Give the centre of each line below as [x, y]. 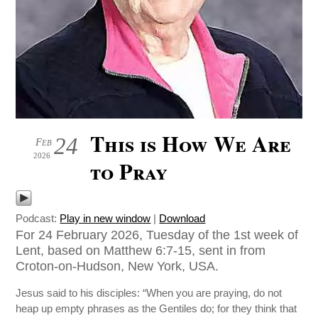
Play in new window [105, 218]
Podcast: [38, 218]
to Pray [129, 171]
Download [182, 218]
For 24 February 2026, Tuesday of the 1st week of [157, 234]
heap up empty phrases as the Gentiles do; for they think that [157, 309]
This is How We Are [191, 143]
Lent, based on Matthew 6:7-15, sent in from [141, 250]
